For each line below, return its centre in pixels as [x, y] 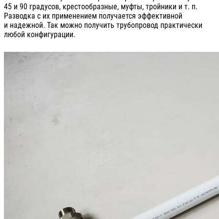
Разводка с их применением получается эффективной [93, 16]
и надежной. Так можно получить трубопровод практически [103, 25]
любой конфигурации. [40, 35]
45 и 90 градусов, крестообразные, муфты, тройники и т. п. [101, 7]
